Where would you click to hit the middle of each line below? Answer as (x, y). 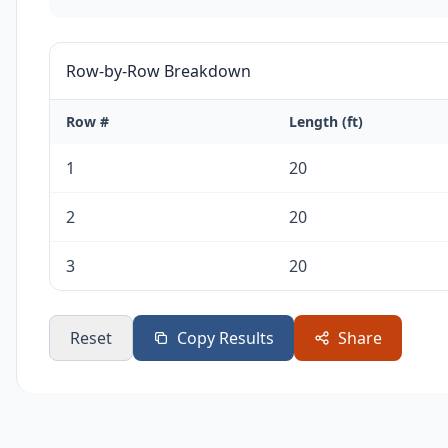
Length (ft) (326, 121)
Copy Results (225, 338)
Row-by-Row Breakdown (158, 71)
